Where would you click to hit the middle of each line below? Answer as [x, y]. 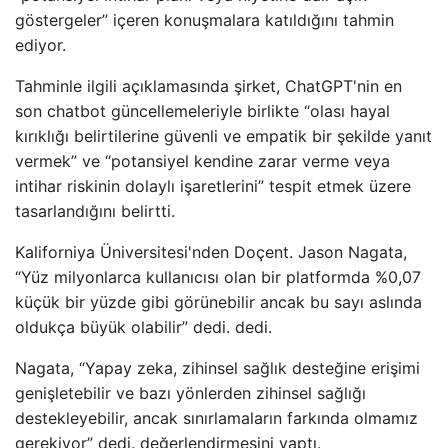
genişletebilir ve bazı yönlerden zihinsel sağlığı [190, 393]
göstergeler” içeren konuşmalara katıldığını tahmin [204, 20]
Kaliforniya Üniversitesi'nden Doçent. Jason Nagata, [211, 252]
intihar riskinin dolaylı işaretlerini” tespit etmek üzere [213, 186]
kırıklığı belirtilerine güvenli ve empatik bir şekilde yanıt [223, 136]
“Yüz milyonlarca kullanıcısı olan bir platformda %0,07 [218, 277]
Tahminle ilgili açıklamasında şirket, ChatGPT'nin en [208, 86]
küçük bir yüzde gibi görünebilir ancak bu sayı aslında [218, 302]
